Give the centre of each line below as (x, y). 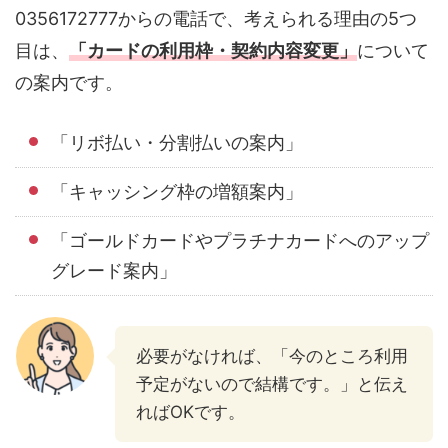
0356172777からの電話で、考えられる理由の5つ (216, 18)
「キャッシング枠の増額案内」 (177, 191)
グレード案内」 (114, 270)
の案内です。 (69, 82)
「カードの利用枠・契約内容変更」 (213, 50)
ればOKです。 (190, 411)
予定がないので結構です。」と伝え (272, 383)
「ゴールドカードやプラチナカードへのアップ (240, 240)
